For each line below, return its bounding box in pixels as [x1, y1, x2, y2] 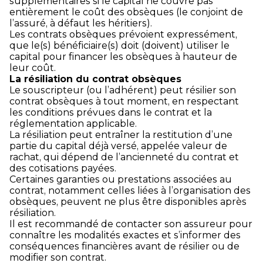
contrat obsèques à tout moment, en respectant [9, 95, 239, 107]
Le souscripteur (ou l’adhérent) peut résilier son [9, 84, 236, 96]
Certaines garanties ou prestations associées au [9, 173, 232, 185]
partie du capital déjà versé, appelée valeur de [9, 140, 227, 151]
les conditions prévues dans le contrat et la [9, 106, 212, 118]
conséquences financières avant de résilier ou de [9, 240, 240, 252]
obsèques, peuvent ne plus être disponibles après [9, 195, 247, 207]
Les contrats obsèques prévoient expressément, [9, 28, 237, 40]
